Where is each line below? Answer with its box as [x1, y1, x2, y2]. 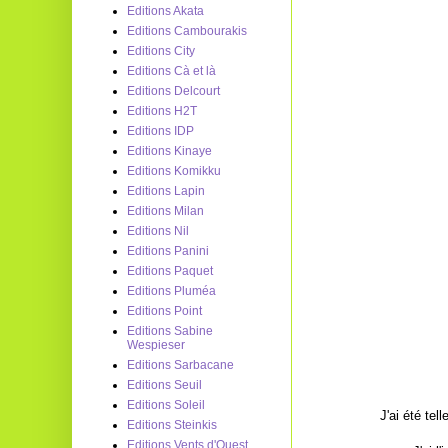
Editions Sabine [127, 324, 213, 338]
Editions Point [127, 304, 202, 318]
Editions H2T [127, 104, 197, 118]
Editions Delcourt [127, 84, 220, 98]
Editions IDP [127, 124, 194, 138]
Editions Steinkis [127, 418, 217, 432]
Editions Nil [127, 224, 189, 238]
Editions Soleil [127, 398, 205, 412]
